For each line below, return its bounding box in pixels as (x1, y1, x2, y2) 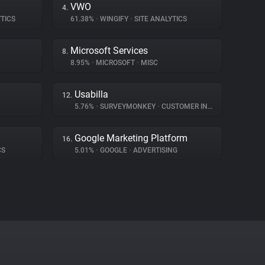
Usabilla (75, 89, 108, 100)
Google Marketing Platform (75, 132, 188, 144)
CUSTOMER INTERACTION (160, 102, 208, 111)
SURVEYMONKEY (98, 102, 157, 111)
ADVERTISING (131, 146, 177, 154)
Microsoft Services (70, 45, 148, 56)
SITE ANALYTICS (132, 15, 187, 23)
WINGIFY (98, 15, 130, 23)
